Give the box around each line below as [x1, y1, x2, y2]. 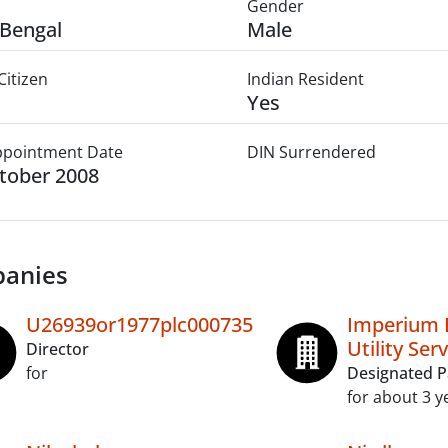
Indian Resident [246, 68, 364, 90]
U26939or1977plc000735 [26, 311, 253, 338]
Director [26, 338, 89, 360]
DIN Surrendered [246, 141, 376, 163]
